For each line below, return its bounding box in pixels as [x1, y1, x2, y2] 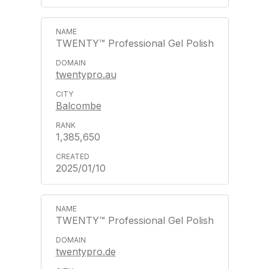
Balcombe [55, 100, 101, 112]
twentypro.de [55, 246, 116, 258]
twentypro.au [55, 68, 116, 80]
